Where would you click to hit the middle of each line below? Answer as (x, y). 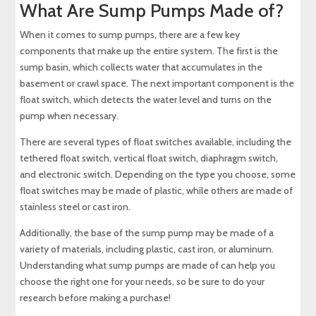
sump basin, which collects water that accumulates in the (141, 67)
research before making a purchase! (96, 298)
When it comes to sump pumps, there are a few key (130, 35)
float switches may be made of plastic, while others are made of (157, 191)
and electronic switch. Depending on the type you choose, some (158, 175)
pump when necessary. (69, 116)
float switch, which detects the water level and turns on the (146, 100)
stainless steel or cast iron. (75, 207)
